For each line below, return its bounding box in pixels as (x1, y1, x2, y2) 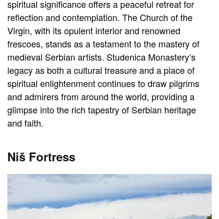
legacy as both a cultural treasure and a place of (7, 64, 195, 77)
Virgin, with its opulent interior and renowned (7, 24, 180, 37)
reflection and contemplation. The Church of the (7, 11, 193, 24)
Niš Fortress (7, 148, 75, 165)
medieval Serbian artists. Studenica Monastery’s (7, 50, 196, 64)
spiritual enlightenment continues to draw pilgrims (7, 77, 199, 90)
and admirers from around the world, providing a (7, 90, 195, 103)
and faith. (7, 116, 44, 130)
